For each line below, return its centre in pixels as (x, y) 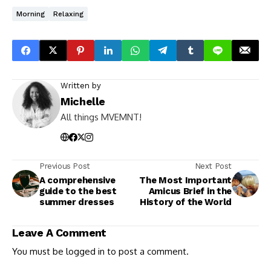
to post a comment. (147, 251)
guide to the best (78, 191)
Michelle (83, 101)
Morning (31, 14)
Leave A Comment (59, 232)
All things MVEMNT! (101, 117)
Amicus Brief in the (190, 191)
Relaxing (68, 14)
